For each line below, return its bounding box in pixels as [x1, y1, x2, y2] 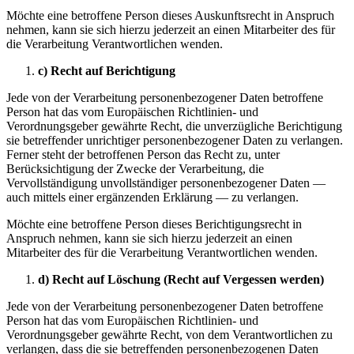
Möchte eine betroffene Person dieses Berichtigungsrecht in [6, 217, 302, 231]
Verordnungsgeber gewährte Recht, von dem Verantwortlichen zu [6, 327, 333, 341]
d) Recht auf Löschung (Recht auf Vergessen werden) [38, 272, 324, 286]
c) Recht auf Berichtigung [38, 63, 175, 77]
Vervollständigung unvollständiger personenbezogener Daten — [6, 175, 326, 190]
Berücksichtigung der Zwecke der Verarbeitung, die [6, 161, 264, 175]
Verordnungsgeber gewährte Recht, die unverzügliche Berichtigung [6, 119, 342, 133]
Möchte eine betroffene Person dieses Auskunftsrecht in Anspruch [6, 8, 334, 22]
